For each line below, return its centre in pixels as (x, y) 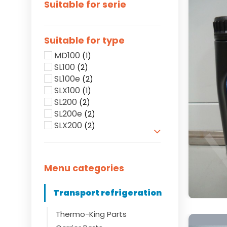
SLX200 (68, 125)
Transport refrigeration (107, 193)
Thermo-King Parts (91, 214)
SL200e (68, 114)
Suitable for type (84, 40)
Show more (69, 139)
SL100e (67, 79)
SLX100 (67, 90)
